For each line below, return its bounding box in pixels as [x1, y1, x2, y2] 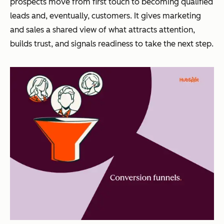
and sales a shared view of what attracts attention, [10, 25, 195, 34]
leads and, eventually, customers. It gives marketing [10, 11, 201, 20]
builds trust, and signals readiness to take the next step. [10, 39, 213, 48]
